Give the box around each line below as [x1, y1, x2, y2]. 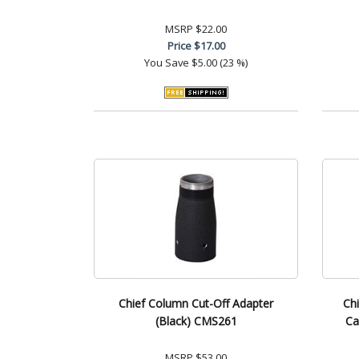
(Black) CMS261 [155, 313, 237, 329]
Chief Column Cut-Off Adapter [119, 295, 273, 311]
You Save [144, 54, 189, 70]
